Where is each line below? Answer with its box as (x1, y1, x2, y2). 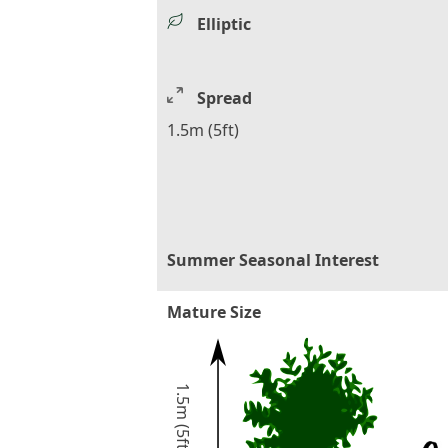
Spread (197, 86, 252, 109)
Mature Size (167, 300, 261, 323)
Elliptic (197, 12, 251, 35)
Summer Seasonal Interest (167, 248, 379, 271)
